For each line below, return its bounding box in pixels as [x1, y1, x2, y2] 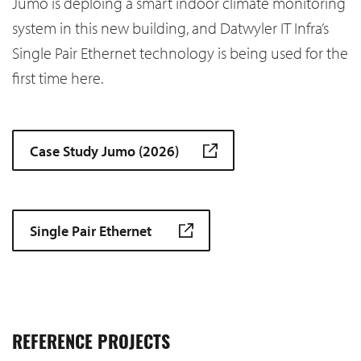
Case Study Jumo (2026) [29, 141, 179, 160]
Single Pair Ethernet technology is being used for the [12, 42, 348, 63]
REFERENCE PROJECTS [12, 335, 170, 353]
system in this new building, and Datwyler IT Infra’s [12, 17, 329, 38]
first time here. [12, 67, 103, 88]
